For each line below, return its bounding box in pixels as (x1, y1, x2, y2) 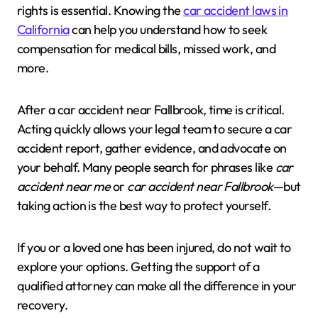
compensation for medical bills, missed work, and (17, 40, 276, 57)
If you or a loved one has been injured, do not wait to (17, 238, 291, 256)
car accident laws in (183, 1, 288, 18)
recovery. (17, 296, 68, 313)
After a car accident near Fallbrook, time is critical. (17, 101, 285, 118)
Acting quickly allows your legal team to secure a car (17, 120, 292, 137)
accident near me (17, 177, 111, 194)
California (17, 21, 70, 38)
